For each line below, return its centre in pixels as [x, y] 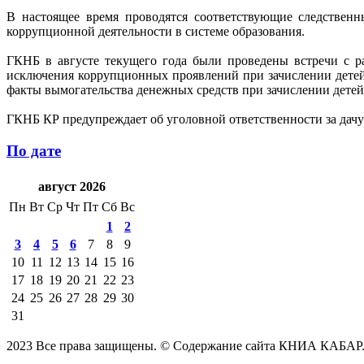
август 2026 [71, 187]
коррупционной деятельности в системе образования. [156, 31]
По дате [34, 150]
